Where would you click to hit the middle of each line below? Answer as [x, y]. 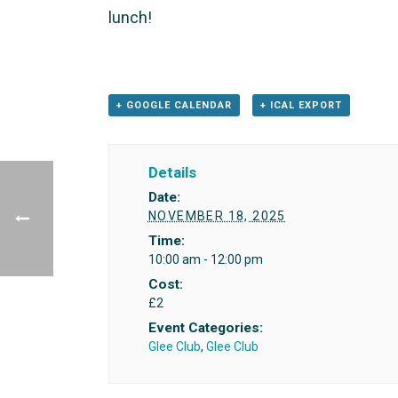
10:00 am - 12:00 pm [205, 260]
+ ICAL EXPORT [301, 105]
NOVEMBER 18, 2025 [217, 216]
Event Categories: [205, 328]
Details [172, 172]
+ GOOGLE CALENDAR [174, 105]
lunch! [130, 17]
